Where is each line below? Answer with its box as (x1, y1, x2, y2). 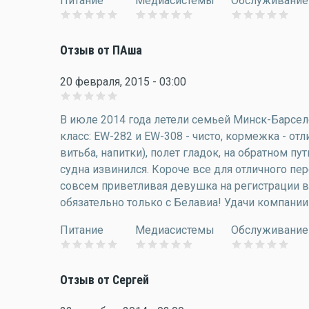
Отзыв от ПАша (60, 43, 142, 57)
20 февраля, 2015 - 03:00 (60, 75, 186, 88)
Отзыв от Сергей (60, 273, 149, 287)
